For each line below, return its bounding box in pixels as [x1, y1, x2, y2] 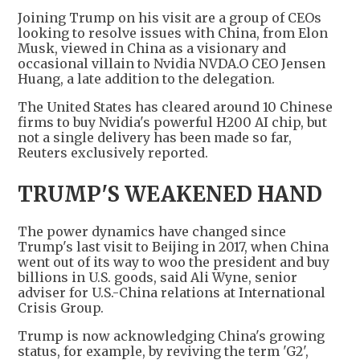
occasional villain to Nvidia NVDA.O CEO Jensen [18, 55, 325, 72]
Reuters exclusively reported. [18, 145, 208, 162]
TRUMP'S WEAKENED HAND [18, 181, 322, 208]
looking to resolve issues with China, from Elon [18, 25, 328, 42]
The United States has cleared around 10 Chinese [18, 99, 333, 116]
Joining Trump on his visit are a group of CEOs [18, 10, 321, 27]
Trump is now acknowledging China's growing [18, 328, 325, 345]
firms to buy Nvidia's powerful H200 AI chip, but [18, 114, 327, 131]
